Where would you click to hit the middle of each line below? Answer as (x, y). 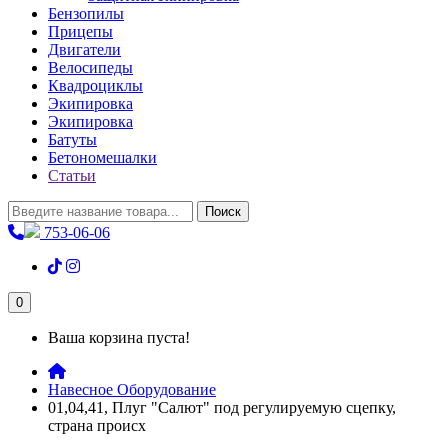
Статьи (72, 175)
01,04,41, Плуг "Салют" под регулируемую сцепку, (222, 407)
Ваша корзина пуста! (119, 337)
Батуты (72, 139)
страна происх (97, 425)
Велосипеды (90, 67)
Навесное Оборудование (132, 389)
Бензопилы (86, 13)
